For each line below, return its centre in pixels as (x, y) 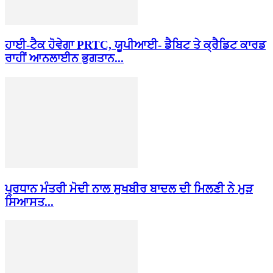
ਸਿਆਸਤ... (29, 202)
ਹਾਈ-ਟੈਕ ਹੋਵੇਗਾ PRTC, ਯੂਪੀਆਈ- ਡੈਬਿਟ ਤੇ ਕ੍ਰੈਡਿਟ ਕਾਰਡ (135, 45)
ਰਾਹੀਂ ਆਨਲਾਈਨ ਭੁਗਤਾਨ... (64, 58)
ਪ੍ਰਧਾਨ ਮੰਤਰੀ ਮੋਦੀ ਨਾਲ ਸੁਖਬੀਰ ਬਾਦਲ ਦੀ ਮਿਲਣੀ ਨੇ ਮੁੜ (129, 188)
